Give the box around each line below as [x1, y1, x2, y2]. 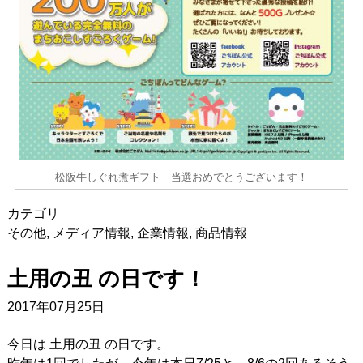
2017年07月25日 [6, 299, 105, 314]
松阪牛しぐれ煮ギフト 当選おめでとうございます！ [55, 170, 308, 183]
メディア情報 [52, 225, 130, 240]
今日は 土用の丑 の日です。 [6, 336, 169, 351]
